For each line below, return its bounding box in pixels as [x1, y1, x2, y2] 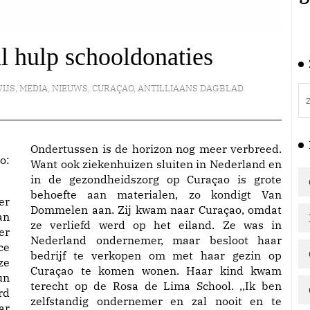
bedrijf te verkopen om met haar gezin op [30, 248, 282, 262]
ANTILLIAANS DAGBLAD [137, 82, 244, 94]
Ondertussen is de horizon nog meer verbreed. [30, 142, 282, 156]
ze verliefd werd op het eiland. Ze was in [30, 218, 282, 232]
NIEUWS [51, 82, 88, 94]
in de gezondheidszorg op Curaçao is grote [30, 172, 282, 186]
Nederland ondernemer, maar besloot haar [30, 233, 282, 247]
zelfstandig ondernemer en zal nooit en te [30, 294, 282, 308]
